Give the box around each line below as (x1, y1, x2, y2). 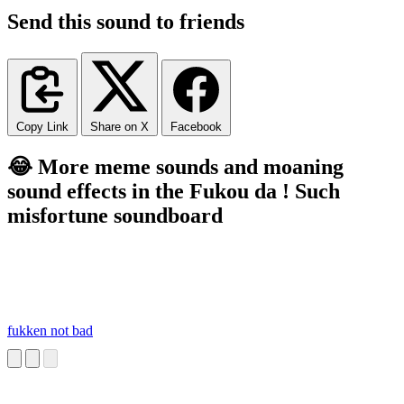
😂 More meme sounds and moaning (7, 154, 344, 179)
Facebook (170, 119, 222, 133)
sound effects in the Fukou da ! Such (7, 179, 340, 203)
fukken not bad (7, 323, 93, 339)
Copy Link (16, 119, 69, 133)
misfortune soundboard (7, 203, 223, 227)
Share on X (90, 119, 149, 133)
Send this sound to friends (7, 9, 244, 33)
